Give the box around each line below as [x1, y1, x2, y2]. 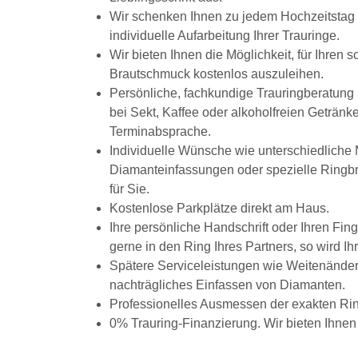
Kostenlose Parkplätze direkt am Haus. [109, 201, 329, 215]
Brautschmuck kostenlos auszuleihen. [109, 66, 324, 81]
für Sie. [109, 181, 149, 196]
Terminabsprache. [109, 124, 211, 138]
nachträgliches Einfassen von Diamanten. [109, 277, 345, 292]
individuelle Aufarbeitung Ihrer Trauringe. [109, 28, 340, 42]
